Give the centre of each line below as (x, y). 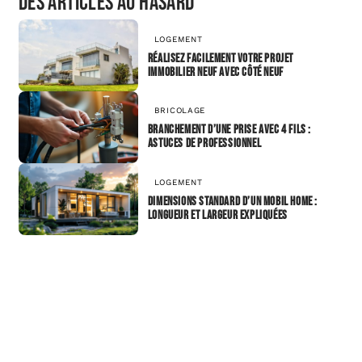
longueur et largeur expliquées (217, 216)
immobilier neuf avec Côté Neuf (215, 72)
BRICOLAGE (180, 111)
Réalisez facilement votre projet (220, 58)
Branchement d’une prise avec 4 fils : (229, 130)
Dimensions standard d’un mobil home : (232, 202)
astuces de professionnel (204, 144)
